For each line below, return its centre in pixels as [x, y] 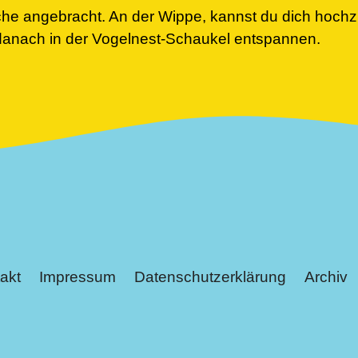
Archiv [326, 276]
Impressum [77, 276]
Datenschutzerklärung [210, 276]
